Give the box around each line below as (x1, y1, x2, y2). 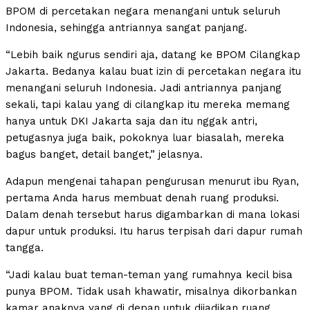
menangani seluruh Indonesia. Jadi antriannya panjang (6, 81, 282, 94)
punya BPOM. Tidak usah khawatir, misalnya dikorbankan (6, 284, 297, 298)
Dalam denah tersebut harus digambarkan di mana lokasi (6, 208, 300, 221)
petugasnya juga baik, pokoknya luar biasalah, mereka (6, 131, 284, 144)
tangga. (6, 241, 44, 254)
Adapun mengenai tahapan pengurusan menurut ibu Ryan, (6, 174, 299, 188)
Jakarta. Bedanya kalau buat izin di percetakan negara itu (6, 64, 301, 77)
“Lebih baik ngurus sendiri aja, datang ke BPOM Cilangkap (6, 48, 300, 61)
